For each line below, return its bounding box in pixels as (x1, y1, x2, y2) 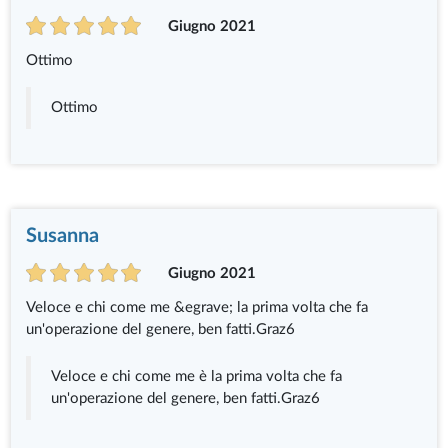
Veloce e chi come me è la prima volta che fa (51, 368, 343, 384)
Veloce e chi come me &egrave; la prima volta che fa (26, 299, 369, 315)
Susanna (26, 225, 100, 246)
